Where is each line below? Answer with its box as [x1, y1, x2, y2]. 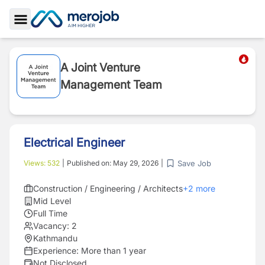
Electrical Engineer [24, 135, 125, 150]
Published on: [67, 159, 113, 167]
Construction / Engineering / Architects [33, 183, 183, 193]
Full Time [33, 208, 67, 218]
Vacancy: [33, 221, 69, 231]
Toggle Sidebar [20, 27, 87, 39]
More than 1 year [81, 245, 146, 256]
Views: [24, 159, 47, 167]
